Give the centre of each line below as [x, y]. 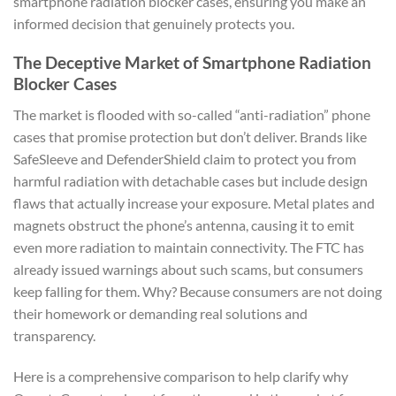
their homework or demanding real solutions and [160, 313]
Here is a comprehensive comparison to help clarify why [181, 376]
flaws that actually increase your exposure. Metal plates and [194, 202]
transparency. [54, 335]
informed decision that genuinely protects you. [154, 23]
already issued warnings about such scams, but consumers [188, 269]
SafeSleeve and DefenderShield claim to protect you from [185, 158]
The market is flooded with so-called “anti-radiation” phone [192, 114]
